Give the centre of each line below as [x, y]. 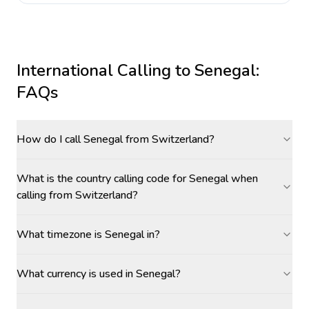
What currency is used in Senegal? [99, 274]
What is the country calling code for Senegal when [137, 179]
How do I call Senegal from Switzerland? [116, 139]
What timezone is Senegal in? [88, 235]
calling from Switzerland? [77, 195]
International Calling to [106, 70]
